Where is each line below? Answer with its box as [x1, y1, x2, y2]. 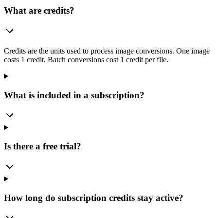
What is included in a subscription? [4, 90, 145, 100]
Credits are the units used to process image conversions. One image [4, 46, 210, 55]
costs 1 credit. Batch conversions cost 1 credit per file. [4, 55, 168, 64]
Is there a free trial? [4, 141, 81, 152]
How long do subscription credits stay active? [4, 192, 183, 203]
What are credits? [4, 5, 74, 16]
